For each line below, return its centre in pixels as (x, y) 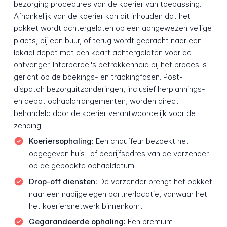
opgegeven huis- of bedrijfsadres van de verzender (119, 154)
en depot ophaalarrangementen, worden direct (96, 101)
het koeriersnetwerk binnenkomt (86, 206)
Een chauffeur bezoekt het (141, 141)
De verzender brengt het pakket (155, 181)
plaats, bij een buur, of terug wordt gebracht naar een (107, 40)
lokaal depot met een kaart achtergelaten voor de (102, 52)
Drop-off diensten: (63, 181)
